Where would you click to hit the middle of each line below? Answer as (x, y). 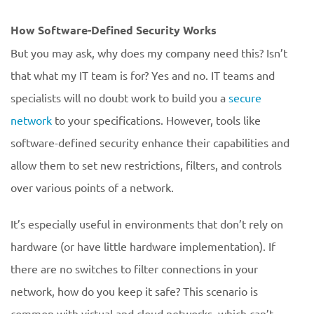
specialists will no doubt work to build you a (120, 97)
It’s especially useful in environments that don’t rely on (147, 224)
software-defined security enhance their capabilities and (150, 142)
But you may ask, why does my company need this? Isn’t (149, 53)
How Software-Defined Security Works (114, 30)
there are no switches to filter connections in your (134, 268)
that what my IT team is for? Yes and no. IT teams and (143, 75)
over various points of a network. (92, 187)
